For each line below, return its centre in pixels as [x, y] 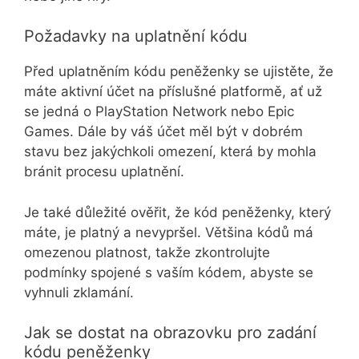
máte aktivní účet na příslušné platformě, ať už [173, 92]
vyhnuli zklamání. [79, 292]
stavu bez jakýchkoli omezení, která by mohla [170, 152]
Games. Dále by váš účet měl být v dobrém [163, 132]
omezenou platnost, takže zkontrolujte [147, 252]
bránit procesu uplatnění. [104, 172]
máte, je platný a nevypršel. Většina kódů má [169, 232]
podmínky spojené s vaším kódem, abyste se [169, 272]
